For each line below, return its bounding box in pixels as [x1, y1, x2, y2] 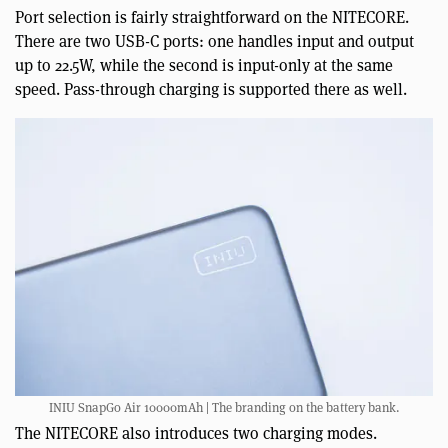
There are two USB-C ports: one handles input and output [15, 30, 414, 52]
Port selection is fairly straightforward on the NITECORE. [15, 6, 409, 28]
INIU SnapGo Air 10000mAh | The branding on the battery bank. [49, 399, 399, 417]
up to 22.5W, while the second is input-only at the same [15, 54, 393, 76]
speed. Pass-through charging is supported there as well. [15, 78, 407, 100]
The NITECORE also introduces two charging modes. [15, 423, 377, 445]
